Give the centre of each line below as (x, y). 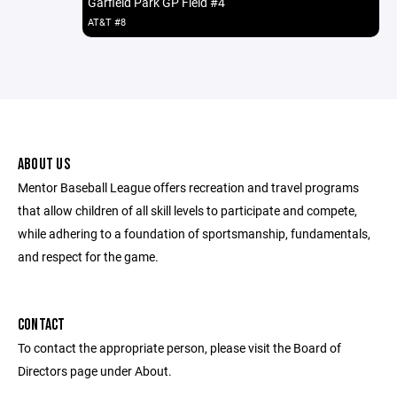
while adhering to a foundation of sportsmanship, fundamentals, (194, 234)
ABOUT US (44, 164)
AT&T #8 (106, 22)
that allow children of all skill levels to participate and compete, (187, 210)
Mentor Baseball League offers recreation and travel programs (188, 187)
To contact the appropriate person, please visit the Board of (179, 348)
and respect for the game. (88, 257)
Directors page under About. (95, 371)
